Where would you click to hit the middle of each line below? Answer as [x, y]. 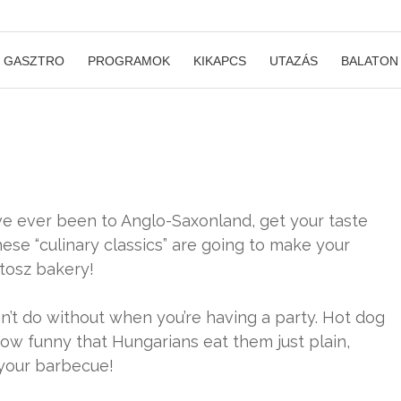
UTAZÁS [294, 61]
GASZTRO [34, 61]
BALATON [370, 61]
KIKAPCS [220, 61]
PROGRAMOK [129, 61]
